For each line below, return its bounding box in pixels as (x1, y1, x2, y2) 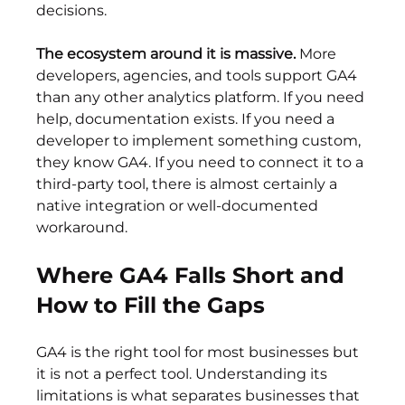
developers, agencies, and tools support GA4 (36, 67, 362, 85)
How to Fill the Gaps (36, 292, 266, 319)
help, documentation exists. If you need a (36, 110, 339, 128)
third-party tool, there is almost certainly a (36, 175, 342, 193)
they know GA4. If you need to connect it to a (36, 154, 368, 172)
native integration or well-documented (36, 197, 323, 215)
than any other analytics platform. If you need (36, 89, 369, 107)
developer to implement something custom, (36, 132, 365, 150)
